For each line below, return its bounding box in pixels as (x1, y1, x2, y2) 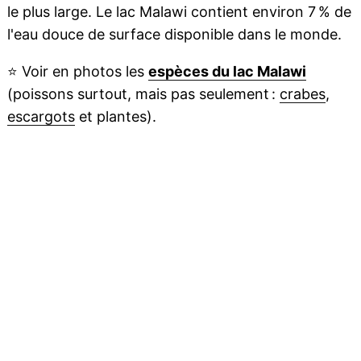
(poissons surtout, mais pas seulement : (6, 85, 280, 103)
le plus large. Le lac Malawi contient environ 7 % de (6, 3, 351, 21)
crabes (279, 85, 326, 103)
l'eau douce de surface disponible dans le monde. (6, 26, 342, 44)
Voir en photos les (17, 63, 148, 81)
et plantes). (74, 108, 156, 126)
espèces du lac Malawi (147, 63, 306, 81)
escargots (6, 108, 75, 126)
